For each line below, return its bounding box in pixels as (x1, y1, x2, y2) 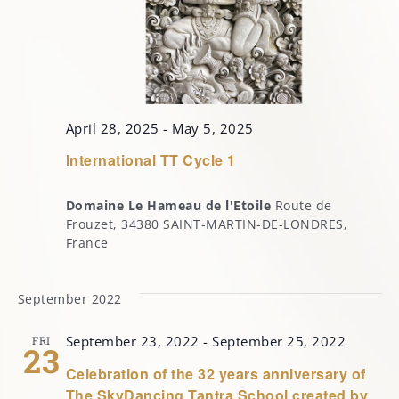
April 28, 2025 (65, 118, 159, 138)
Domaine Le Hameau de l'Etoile (65, 197, 275, 215)
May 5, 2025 (172, 118, 254, 138)
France (65, 234, 109, 252)
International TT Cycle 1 (65, 150, 236, 171)
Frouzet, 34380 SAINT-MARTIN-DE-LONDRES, (65, 216, 347, 233)
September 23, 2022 (65, 332, 199, 352)
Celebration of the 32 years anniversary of (65, 362, 366, 384)
